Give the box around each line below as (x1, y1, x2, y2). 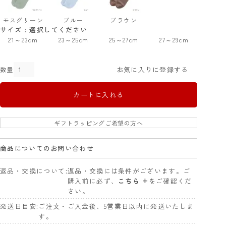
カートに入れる (73, 89, 124, 99)
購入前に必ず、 (68, 176, 119, 186)
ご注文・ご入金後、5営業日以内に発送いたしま (38, 201, 194, 211)
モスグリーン (3, 15, 44, 24)
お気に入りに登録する (116, 64, 189, 74)
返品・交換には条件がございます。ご (68, 165, 191, 176)
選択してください (29, 24, 88, 34)
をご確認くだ (148, 176, 192, 186)
